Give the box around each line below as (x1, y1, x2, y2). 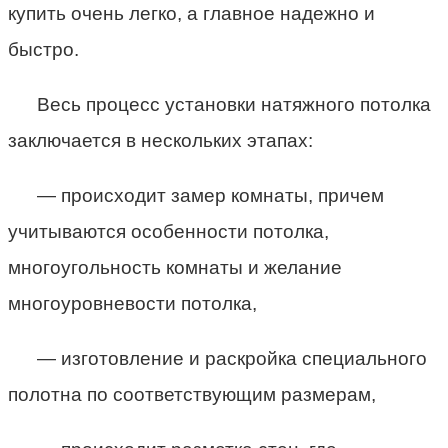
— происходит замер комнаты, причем (36, 184, 384, 206)
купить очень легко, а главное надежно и (8, 2, 375, 24)
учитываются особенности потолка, (8, 220, 329, 242)
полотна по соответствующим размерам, (8, 383, 376, 405)
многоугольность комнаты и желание (8, 256, 342, 278)
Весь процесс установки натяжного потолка (36, 93, 431, 115)
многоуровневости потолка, (8, 292, 257, 314)
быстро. (8, 38, 79, 60)
